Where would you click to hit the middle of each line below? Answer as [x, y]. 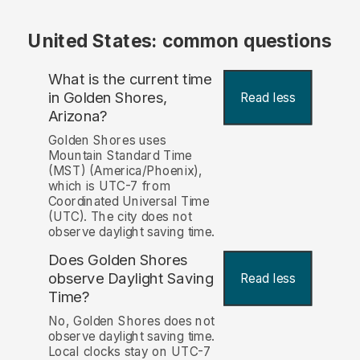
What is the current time [130, 80]
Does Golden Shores [118, 260]
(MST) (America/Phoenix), [125, 171]
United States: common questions [180, 41]
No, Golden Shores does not [131, 321]
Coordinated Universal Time [129, 202]
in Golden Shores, [108, 98]
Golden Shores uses [107, 141]
